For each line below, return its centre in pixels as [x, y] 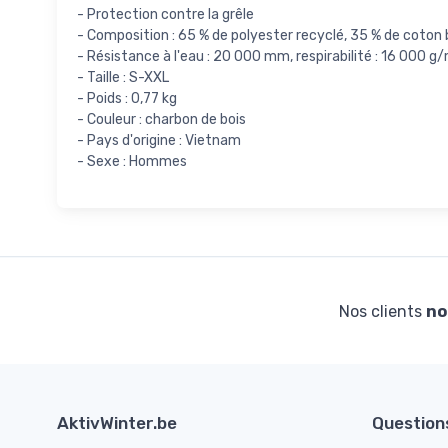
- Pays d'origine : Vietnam [159, 140]
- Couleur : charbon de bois [161, 119]
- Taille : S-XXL [123, 77]
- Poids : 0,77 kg [127, 98]
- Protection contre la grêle [165, 14]
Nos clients [382, 311]
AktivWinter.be [117, 422]
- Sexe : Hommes [132, 161]
